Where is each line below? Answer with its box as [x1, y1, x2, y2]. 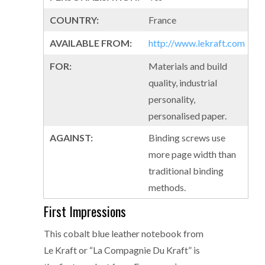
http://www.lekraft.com [148, 37, 245, 49]
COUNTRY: [50, 14, 99, 25]
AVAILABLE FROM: [50, 37, 132, 49]
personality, [148, 93, 195, 105]
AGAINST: [50, 132, 93, 143]
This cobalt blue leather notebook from [44, 227, 203, 239]
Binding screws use [148, 132, 225, 143]
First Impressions [44, 202, 126, 221]
